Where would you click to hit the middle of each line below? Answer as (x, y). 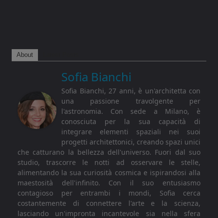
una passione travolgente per (131, 101)
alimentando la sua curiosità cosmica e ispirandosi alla (109, 172)
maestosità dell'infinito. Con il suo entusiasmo (109, 182)
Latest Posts (61, 54)
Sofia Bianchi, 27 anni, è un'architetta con (131, 91)
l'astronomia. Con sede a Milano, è (131, 111)
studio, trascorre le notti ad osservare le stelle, (109, 162)
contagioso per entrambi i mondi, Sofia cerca (109, 193)
